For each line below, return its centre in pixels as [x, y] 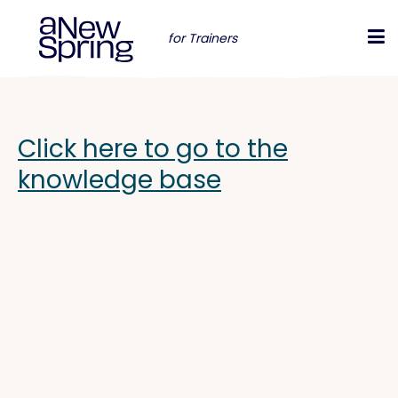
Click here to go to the [153, 149]
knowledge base [119, 180]
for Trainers [203, 38]
